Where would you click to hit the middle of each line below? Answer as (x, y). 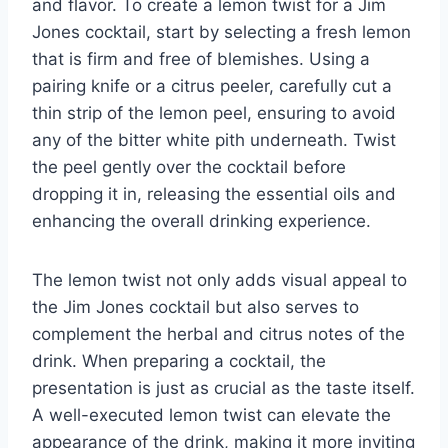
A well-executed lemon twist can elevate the (211, 415)
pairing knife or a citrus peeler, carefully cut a (212, 86)
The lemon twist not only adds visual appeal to (219, 280)
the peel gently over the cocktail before (189, 167)
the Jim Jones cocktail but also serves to (195, 307)
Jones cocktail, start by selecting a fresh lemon (221, 32)
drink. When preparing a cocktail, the (179, 361)
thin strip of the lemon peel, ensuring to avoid (214, 113)
